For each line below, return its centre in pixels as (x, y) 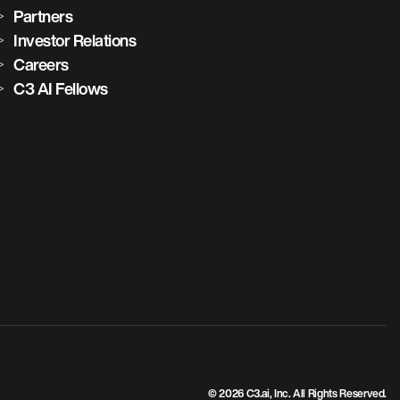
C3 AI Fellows (61, 88)
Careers (41, 64)
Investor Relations (75, 40)
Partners (43, 16)
